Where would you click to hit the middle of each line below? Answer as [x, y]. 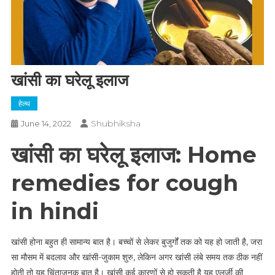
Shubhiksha [115, 123]
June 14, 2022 [46, 123]
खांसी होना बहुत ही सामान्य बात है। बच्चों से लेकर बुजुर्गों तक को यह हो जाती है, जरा [136, 242]
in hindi [55, 211]
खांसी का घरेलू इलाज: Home [134, 154]
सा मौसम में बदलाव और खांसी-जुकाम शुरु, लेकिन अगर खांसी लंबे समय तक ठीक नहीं [136, 257]
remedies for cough [124, 183]
